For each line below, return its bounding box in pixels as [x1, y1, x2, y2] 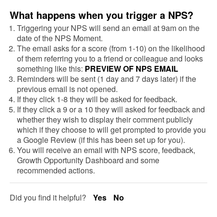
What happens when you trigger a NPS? [10, 7, 193, 22]
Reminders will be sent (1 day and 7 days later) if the [17, 73, 196, 84]
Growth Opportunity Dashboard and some [17, 154, 159, 166]
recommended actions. [17, 164, 95, 176]
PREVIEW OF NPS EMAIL [85, 62, 178, 74]
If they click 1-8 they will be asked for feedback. [17, 93, 177, 105]
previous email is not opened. [17, 83, 118, 94]
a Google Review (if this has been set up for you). [17, 134, 185, 145]
